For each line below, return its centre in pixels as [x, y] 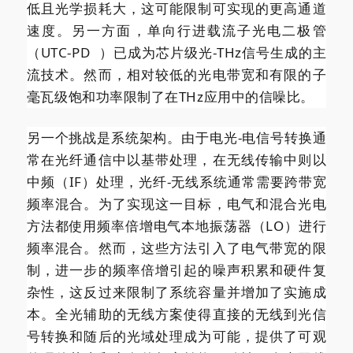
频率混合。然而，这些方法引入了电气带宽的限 [176, 247]
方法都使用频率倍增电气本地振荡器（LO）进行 [176, 225]
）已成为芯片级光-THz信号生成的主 [213, 52]
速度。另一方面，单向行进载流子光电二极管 [176, 30]
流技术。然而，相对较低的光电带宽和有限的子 [176, 74]
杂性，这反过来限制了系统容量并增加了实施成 [176, 292]
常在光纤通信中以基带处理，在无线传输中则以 [176, 159]
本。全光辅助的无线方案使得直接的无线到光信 [176, 314]
